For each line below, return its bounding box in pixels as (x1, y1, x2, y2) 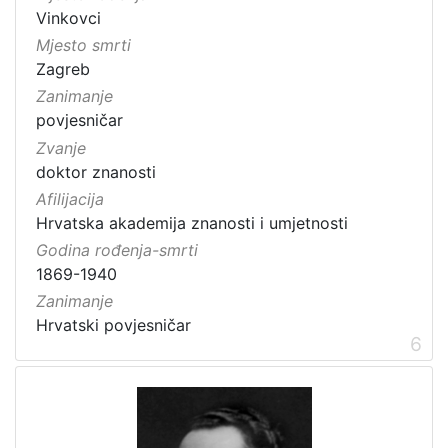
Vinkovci (36, 7, 101, 28)
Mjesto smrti (36, 35, 131, 56)
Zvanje (36, 137, 86, 158)
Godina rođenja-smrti (36, 239, 198, 260)
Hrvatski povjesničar (36, 315, 191, 336)
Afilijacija (36, 188, 104, 209)
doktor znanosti (36, 161, 156, 182)
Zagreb (36, 59, 90, 80)
